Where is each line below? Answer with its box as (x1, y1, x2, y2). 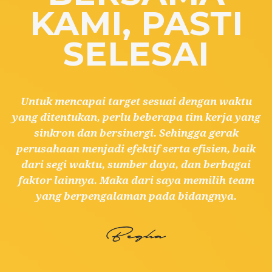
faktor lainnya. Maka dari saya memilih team (18, 174, 254, 186)
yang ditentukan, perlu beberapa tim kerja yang (12, 111, 260, 123)
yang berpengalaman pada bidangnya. (35, 190, 237, 202)
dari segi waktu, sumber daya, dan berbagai (21, 158, 251, 171)
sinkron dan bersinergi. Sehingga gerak (33, 127, 239, 139)
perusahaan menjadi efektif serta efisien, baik (16, 143, 256, 155)
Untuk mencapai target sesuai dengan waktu (20, 95, 252, 107)
